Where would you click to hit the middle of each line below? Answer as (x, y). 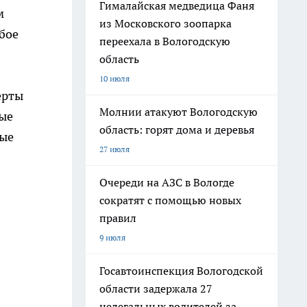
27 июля (114, 149)
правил (118, 218)
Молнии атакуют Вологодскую (179, 112)
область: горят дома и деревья (177, 130)
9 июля (112, 237)
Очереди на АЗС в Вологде (167, 182)
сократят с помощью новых (170, 200)
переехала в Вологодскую (165, 41)
